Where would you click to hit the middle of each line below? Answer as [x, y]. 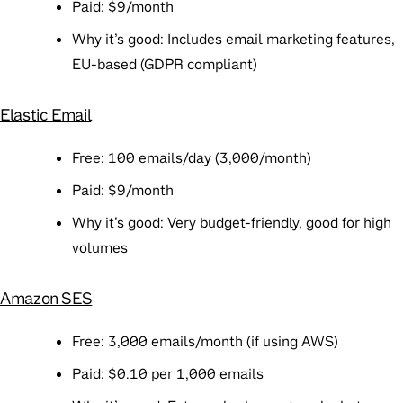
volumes [100, 248]
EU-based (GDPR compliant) [165, 65]
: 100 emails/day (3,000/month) [206, 158]
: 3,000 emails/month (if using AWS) [219, 342]
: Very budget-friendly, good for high [276, 223]
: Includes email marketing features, [278, 40]
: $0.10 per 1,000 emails [182, 374]
